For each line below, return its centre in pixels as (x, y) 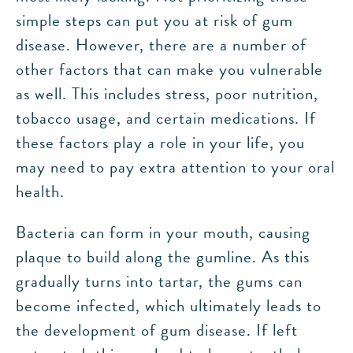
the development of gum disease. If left (157, 330)
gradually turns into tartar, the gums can (159, 281)
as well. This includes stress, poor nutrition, (167, 94)
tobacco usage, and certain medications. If (166, 118)
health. (40, 191)
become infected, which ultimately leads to (169, 306)
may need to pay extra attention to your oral (175, 167)
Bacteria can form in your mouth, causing (163, 232)
